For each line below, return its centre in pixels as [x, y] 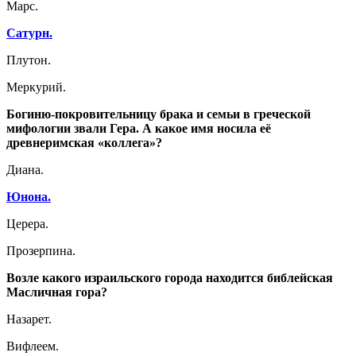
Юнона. [29, 197]
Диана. [25, 170]
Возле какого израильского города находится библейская [170, 278]
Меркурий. [36, 87]
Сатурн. [29, 33]
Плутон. [29, 60]
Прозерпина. [41, 251]
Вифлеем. [33, 346]
